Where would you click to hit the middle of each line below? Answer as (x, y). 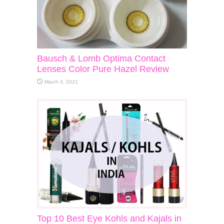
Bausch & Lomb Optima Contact (101, 58)
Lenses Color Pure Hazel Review (103, 69)
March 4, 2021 (61, 81)
